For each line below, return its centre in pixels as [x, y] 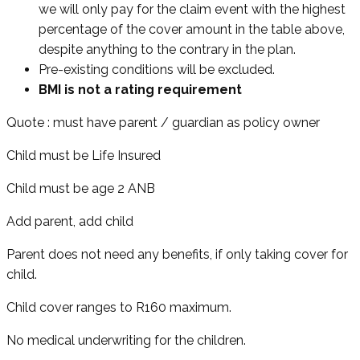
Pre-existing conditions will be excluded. [157, 70]
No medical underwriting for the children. [126, 341]
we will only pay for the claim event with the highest [192, 10]
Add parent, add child [70, 222]
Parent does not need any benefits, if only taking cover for [177, 255]
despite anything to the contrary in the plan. [167, 50]
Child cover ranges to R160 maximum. [121, 308]
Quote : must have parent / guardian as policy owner [163, 123]
